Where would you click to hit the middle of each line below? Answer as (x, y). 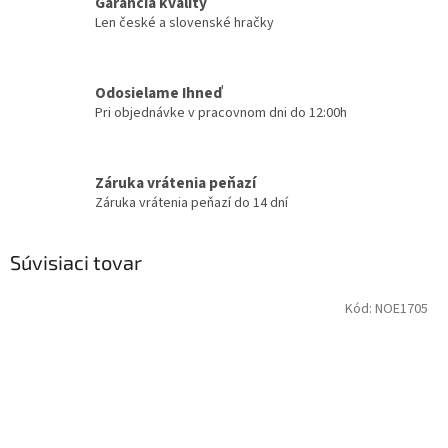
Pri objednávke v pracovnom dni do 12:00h (221, 113)
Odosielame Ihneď (158, 93)
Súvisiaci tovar (76, 261)
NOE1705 (401, 308)
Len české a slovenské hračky (184, 23)
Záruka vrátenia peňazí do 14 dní (191, 203)
